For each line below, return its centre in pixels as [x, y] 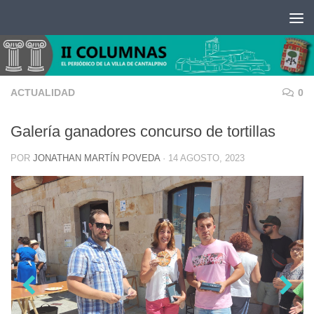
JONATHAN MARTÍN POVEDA [96, 158]
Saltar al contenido [69, 19]
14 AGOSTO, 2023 [206, 158]
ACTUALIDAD [43, 93]
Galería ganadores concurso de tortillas [143, 132]
